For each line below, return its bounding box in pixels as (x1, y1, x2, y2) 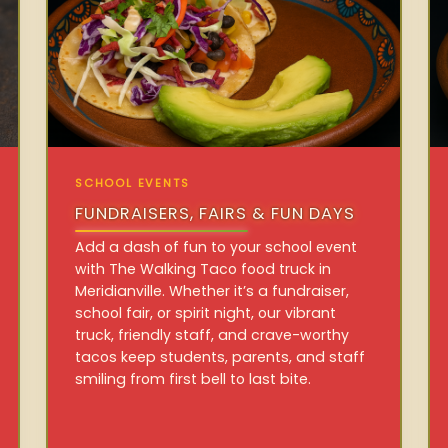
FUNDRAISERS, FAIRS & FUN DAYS (75, 202, 355, 226)
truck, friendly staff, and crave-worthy (75, 324, 350, 345)
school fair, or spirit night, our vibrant (75, 302, 337, 323)
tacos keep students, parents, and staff (75, 346, 366, 367)
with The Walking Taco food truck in (75, 258, 332, 279)
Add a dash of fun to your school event (75, 236, 358, 257)
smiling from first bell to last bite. (75, 368, 312, 389)
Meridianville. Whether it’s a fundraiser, (75, 280, 350, 301)
